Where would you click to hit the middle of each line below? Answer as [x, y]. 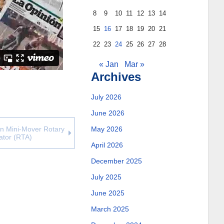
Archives [116, 77]
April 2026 [107, 145]
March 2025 [110, 209]
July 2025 [106, 177]
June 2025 [107, 193]
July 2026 [106, 97]
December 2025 [116, 161]
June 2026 [107, 113]
